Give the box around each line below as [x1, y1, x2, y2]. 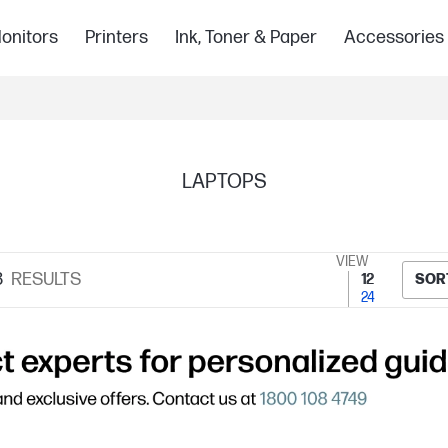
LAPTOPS [181, 170, 267, 194]
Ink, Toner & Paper [174, 27, 317, 48]
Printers [84, 27, 148, 48]
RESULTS [10, 269, 81, 290]
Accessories [343, 27, 444, 48]
